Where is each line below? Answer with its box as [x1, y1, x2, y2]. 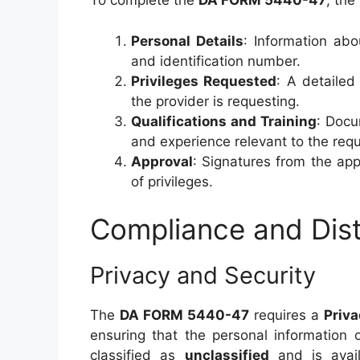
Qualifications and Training [131, 112, 317, 129]
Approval [131, 153, 193, 170]
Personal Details [131, 32, 243, 49]
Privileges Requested [131, 72, 277, 89]
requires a [249, 307, 324, 323]
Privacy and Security [90, 261, 316, 289]
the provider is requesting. [131, 92, 300, 109]
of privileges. [131, 173, 213, 190]
